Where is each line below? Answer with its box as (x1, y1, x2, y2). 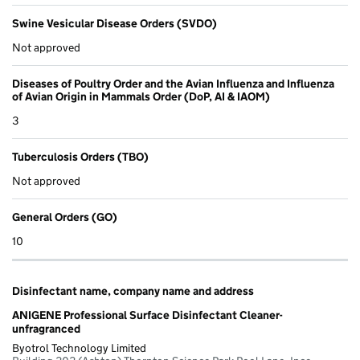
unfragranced (12, 321, 80, 337)
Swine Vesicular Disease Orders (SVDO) (12, 16, 217, 31)
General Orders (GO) (12, 210, 117, 225)
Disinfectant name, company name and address (12, 284, 254, 299)
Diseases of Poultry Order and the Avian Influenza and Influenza (12, 76, 334, 92)
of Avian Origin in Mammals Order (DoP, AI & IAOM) (12, 89, 270, 104)
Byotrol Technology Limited (12, 341, 146, 356)
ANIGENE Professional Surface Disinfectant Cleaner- (12, 308, 283, 323)
